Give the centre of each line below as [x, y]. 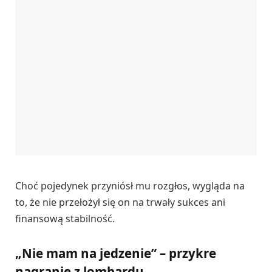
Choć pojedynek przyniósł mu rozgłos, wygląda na [130, 186]
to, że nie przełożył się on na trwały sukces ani [120, 202]
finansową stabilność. [65, 219]
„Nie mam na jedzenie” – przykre [116, 253]
